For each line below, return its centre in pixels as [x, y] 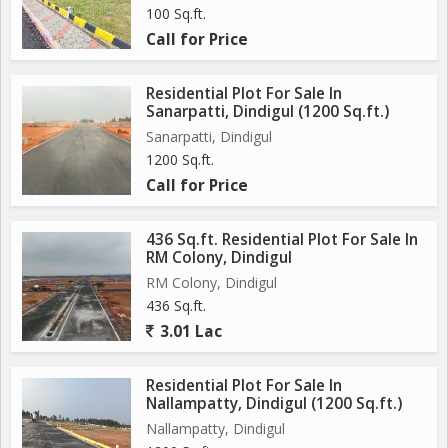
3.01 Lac [189, 331]
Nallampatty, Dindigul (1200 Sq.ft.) [274, 403]
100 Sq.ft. [176, 13]
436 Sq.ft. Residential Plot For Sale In [282, 239]
